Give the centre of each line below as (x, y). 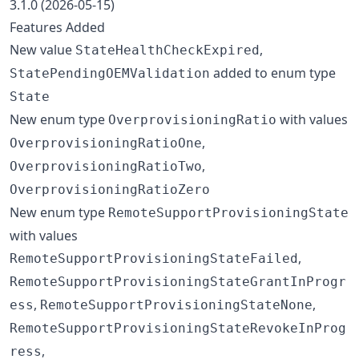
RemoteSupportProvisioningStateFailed (154, 258)
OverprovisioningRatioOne (106, 143)
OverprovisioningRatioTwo (106, 166)
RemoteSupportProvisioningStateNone (176, 305)
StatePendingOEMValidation (110, 73)
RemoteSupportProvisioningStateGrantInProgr (178, 281)
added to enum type (273, 73)
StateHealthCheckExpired (167, 50)
